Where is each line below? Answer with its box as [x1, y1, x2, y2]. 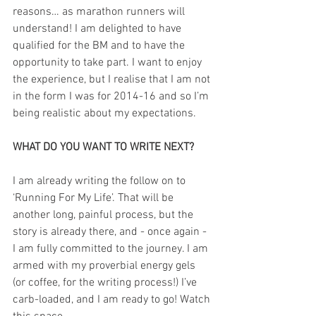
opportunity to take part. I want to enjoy [13, 56, 205, 71]
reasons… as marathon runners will [13, 5, 188, 20]
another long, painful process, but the [13, 208, 196, 223]
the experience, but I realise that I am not [13, 73, 213, 87]
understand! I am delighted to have [13, 22, 184, 37]
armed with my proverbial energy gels [13, 259, 198, 274]
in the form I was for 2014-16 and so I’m [13, 90, 212, 104]
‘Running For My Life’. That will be [13, 191, 176, 206]
